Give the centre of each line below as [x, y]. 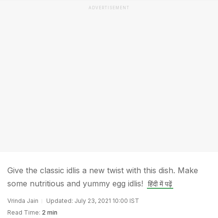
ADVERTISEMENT [109, 8]
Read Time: [24, 212]
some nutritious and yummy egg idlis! [75, 183]
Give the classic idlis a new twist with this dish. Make [103, 170]
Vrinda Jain [23, 201]
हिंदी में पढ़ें [160, 184]
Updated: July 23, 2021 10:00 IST [93, 201]
